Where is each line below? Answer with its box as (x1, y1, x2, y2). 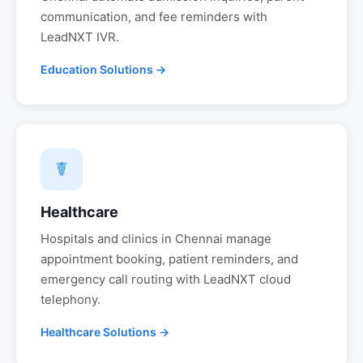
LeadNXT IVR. (41, 29, 119, 45)
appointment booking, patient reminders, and (41, 251, 298, 267)
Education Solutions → (41, 62, 166, 76)
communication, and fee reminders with (41, 9, 267, 24)
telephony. (41, 292, 100, 307)
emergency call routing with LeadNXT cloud (41, 271, 291, 287)
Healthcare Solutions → (41, 325, 169, 339)
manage (223, 231, 271, 246)
